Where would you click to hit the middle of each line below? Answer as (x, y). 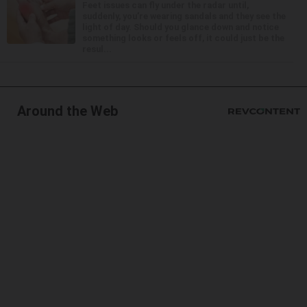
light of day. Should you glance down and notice (181, 27)
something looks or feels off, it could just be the (183, 38)
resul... (97, 49)
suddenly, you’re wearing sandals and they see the (184, 16)
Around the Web (67, 111)
